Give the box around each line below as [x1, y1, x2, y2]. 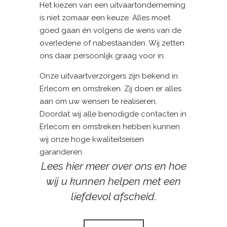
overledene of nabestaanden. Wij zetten [40, 39, 185, 48]
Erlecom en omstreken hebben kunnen [40, 122, 180, 132]
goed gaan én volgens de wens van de [40, 26, 182, 35]
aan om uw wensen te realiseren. [40, 97, 158, 106]
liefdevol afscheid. [70, 190, 157, 203]
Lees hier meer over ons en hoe [41, 160, 186, 173]
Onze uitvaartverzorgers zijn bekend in [40, 71, 178, 81]
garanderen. [40, 147, 84, 157]
